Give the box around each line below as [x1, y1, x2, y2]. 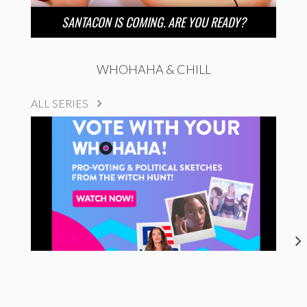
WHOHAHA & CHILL [96, 61, 211, 77]
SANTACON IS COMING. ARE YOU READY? [61, 12, 246, 31]
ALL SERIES [31, 96, 90, 110]
